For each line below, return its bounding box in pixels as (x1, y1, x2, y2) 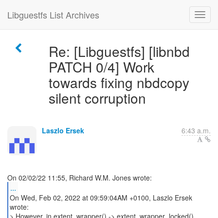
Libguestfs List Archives (7, 8, 99, 21)
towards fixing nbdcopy (48, 73, 189, 92)
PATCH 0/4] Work (48, 57, 154, 76)
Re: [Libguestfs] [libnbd (48, 41, 190, 61)
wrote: (9, 202, 29, 212)
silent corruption (48, 88, 146, 108)
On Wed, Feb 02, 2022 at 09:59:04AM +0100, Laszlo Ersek (9, 193, 192, 202)
